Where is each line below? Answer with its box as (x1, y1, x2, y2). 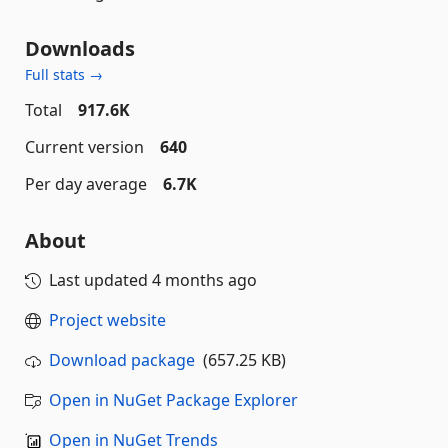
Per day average (25, 173, 147, 195)
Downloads (25, 35, 135, 62)
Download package (49, 349, 195, 371)
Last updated (49, 269, 152, 291)
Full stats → (25, 65, 103, 84)
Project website (49, 309, 166, 331)
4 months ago (152, 269, 257, 291)
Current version (25, 136, 144, 158)
